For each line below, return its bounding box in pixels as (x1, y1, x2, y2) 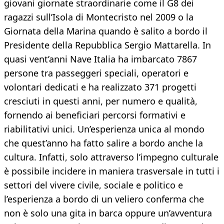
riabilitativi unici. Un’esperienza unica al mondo (4, 123, 204, 135)
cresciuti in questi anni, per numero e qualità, (4, 95, 197, 107)
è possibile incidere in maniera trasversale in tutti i (4, 165, 219, 177)
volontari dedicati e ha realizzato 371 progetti (4, 81, 196, 93)
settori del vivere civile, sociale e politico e (4, 179, 183, 191)
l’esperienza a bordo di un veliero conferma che (4, 193, 204, 205)
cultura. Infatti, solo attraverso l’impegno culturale (4, 151, 218, 163)
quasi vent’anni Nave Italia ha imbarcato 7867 (4, 53, 197, 65)
